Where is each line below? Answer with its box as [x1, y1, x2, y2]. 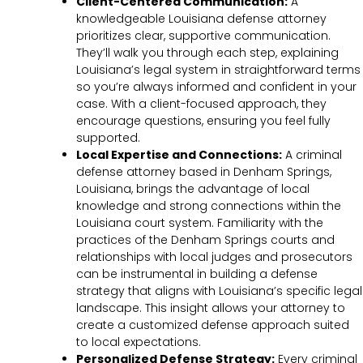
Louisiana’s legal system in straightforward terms [76, 61, 361, 78]
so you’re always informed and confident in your [76, 78, 357, 95]
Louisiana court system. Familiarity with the [76, 214, 323, 231]
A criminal [282, 146, 342, 163]
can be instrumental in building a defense [76, 265, 318, 282]
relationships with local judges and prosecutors [76, 248, 352, 265]
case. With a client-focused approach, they [76, 95, 327, 112]
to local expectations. [76, 333, 201, 350]
